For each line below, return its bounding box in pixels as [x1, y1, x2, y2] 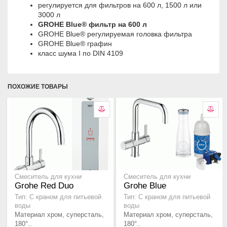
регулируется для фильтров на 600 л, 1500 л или [38, 1, 202, 10]
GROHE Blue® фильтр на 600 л [38, 20, 147, 29]
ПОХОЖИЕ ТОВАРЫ [8, 83, 68, 91]
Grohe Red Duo [15, 181, 73, 191]
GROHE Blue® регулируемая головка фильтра [38, 30, 192, 39]
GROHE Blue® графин [38, 40, 112, 48]
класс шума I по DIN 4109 [38, 49, 123, 58]
